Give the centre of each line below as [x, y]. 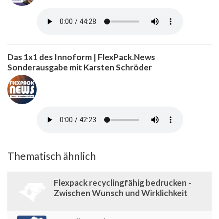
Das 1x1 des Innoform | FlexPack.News [81, 57]
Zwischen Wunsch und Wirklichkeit [121, 193]
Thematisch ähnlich [52, 155]
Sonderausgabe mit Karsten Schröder [80, 67]
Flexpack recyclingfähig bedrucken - [122, 182]
